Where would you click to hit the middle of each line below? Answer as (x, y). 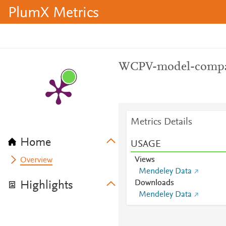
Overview (37, 160)
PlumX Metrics (53, 14)
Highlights (47, 186)
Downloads (154, 183)
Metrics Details (161, 122)
